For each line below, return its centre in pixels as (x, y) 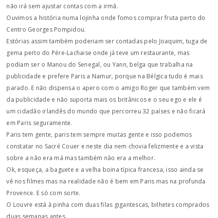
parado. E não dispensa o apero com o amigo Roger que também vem (108, 88)
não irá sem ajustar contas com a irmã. (62, 6)
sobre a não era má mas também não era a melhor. (81, 158)
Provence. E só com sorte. (44, 193)
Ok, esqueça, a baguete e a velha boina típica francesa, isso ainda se (105, 170)
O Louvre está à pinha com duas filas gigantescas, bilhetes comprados (108, 205)
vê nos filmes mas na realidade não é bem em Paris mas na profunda (106, 181)
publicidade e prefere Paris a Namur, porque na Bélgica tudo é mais (105, 76)
